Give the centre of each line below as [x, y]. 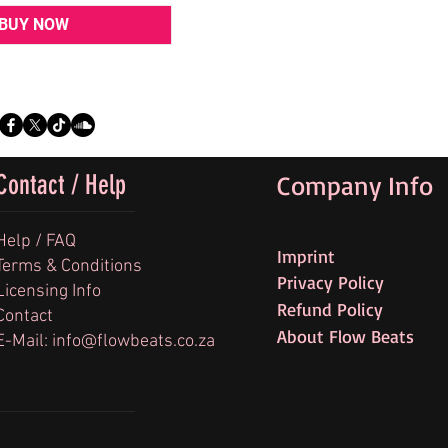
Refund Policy [330, 309]
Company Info [355, 185]
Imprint [306, 256]
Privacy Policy [330, 282]
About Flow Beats [345, 336]
